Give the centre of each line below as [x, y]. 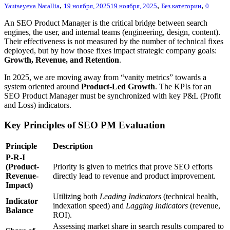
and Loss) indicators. [38, 105]
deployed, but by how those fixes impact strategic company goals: [110, 50]
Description [73, 146]
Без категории [181, 6]
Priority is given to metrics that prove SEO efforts [133, 167]
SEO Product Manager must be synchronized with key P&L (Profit [112, 95]
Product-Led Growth [118, 86]
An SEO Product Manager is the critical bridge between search [106, 23]
